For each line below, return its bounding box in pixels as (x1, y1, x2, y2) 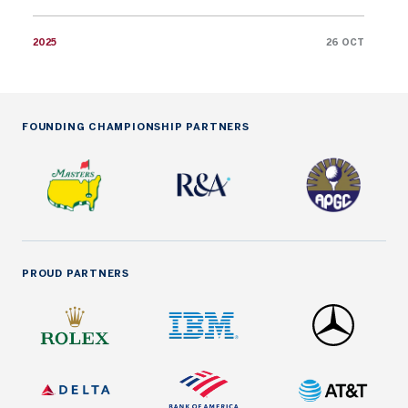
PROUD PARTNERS (22, 268, 130, 280)
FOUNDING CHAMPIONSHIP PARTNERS (22, 121, 250, 134)
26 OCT (326, 37, 364, 49)
